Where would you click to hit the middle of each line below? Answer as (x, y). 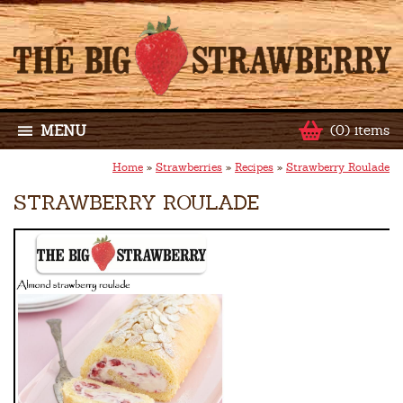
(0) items (360, 130)
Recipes (254, 168)
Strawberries (189, 168)
